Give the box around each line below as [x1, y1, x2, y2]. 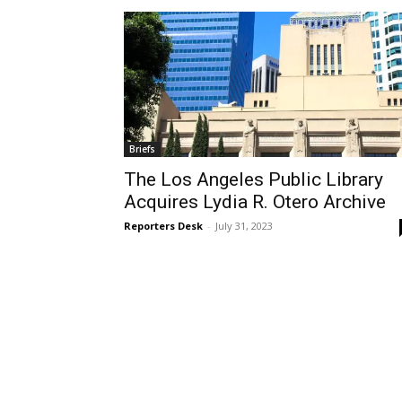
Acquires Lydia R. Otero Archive [124, 191, 386, 213]
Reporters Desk [124, 219, 203, 232]
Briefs [129, 143, 155, 155]
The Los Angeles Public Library [124, 169, 383, 190]
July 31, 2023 [215, 219, 273, 232]
